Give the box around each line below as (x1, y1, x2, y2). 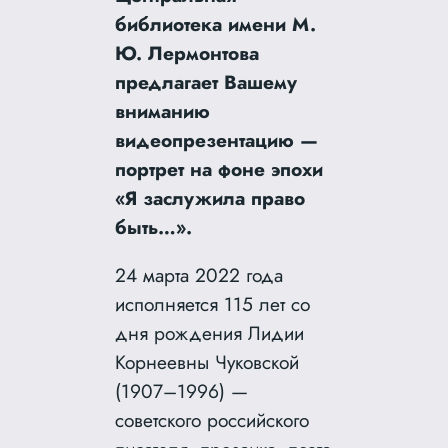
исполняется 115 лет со (115, 289, 311, 318)
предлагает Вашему (115, 67, 298, 96)
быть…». (115, 212, 193, 241)
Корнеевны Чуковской (115, 347, 300, 376)
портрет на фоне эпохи (115, 154, 324, 183)
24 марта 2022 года (115, 260, 284, 289)
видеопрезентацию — (115, 125, 319, 154)
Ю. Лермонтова (115, 38, 260, 67)
